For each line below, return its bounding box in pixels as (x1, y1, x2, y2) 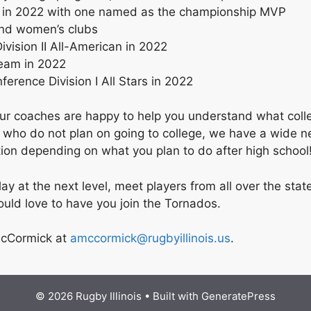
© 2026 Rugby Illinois (35, 289, 142, 303)
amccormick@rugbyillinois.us (70, 231, 230, 245)
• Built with (142, 289, 201, 303)
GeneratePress (201, 289, 276, 303)
